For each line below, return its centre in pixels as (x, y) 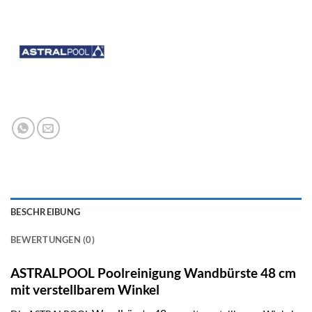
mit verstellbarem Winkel (85, 289)
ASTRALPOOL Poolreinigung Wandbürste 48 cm (153, 272)
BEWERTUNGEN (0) (53, 239)
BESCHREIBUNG (46, 211)
